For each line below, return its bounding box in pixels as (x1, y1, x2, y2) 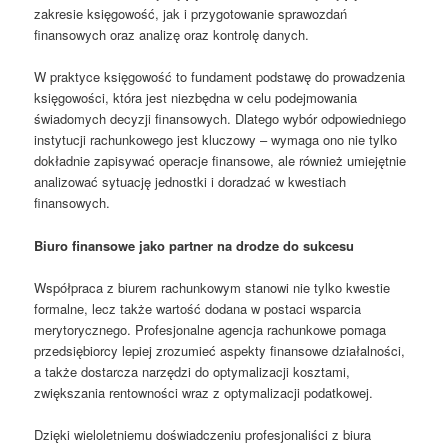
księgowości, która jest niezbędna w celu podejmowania (34, 88, 358, 108)
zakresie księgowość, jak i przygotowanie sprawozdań (34, 4, 348, 24)
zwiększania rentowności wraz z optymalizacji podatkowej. (34, 382, 374, 402)
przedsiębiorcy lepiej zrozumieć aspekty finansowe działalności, (34, 340, 406, 360)
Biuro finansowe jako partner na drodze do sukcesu (34, 235, 355, 255)
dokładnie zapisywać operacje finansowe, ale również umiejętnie (34, 151, 407, 171)
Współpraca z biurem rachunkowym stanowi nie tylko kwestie (34, 277, 391, 297)
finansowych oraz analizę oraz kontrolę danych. (34, 25, 310, 45)
